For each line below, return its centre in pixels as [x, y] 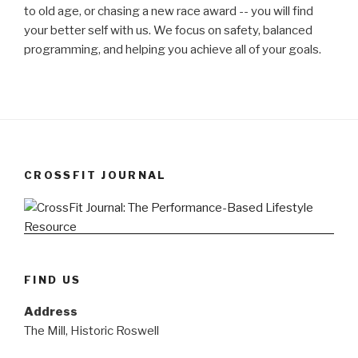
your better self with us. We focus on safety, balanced [168, 31]
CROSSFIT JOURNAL [95, 175]
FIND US [53, 279]
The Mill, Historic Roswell [91, 331]
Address [51, 312]
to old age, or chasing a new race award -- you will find [169, 12]
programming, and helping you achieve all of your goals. [173, 50]
